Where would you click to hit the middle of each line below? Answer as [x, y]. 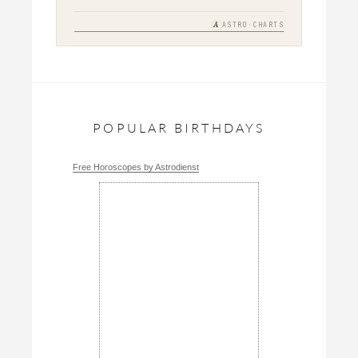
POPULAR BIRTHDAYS [179, 127]
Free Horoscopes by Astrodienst [136, 167]
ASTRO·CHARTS [253, 25]
